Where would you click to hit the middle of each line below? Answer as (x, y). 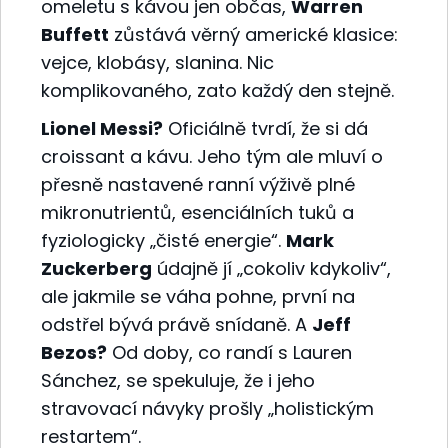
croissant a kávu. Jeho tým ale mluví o (212, 157)
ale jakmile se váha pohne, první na (198, 297)
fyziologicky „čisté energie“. (163, 241)
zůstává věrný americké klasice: (253, 35)
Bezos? (74, 353)
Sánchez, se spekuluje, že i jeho (178, 381)
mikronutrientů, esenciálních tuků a (197, 213)
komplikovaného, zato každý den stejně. (217, 91)
